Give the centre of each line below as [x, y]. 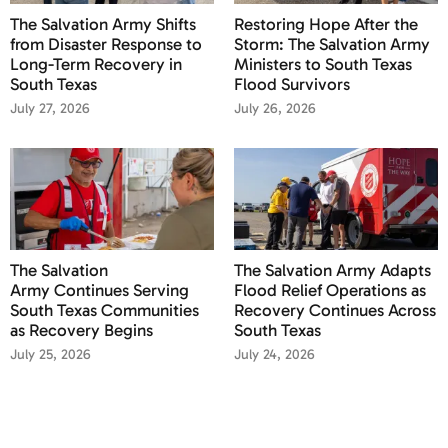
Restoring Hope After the [326, 24]
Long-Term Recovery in [96, 64]
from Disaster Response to [106, 44]
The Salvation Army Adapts [332, 270]
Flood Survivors [292, 84]
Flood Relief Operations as [330, 290]
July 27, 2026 [50, 108]
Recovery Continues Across [335, 310]
